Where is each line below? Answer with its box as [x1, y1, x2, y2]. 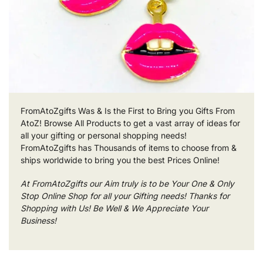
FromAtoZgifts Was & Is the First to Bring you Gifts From [21, 105, 235, 116]
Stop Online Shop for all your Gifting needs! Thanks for [21, 191, 230, 201]
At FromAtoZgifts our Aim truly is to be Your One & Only [21, 178, 234, 189]
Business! [21, 215, 56, 226]
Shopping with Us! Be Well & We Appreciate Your [21, 203, 208, 214]
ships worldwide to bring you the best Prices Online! [21, 154, 220, 165]
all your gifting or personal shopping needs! [21, 130, 187, 140]
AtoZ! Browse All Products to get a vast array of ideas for [21, 117, 240, 128]
